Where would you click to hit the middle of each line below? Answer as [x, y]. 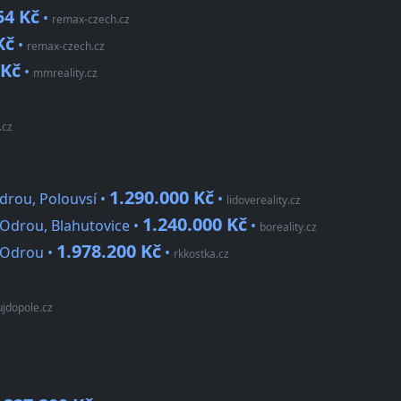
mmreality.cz [65, 73]
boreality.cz [288, 227]
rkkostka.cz [201, 254]
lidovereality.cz [264, 200]
